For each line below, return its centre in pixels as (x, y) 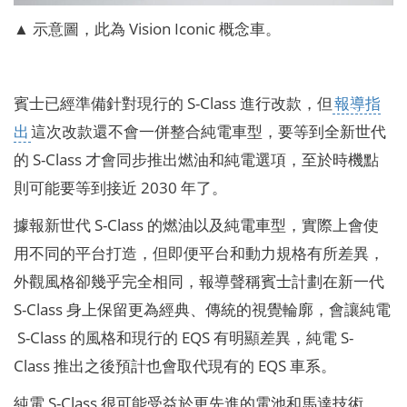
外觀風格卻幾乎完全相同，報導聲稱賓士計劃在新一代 (199, 280)
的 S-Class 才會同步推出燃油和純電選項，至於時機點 (196, 159)
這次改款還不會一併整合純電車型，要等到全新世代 (208, 130)
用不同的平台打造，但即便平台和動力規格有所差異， (199, 252)
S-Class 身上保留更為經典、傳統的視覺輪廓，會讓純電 (202, 308)
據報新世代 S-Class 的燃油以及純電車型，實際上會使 (196, 224)
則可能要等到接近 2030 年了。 (122, 187)
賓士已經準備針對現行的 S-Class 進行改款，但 (173, 102)
